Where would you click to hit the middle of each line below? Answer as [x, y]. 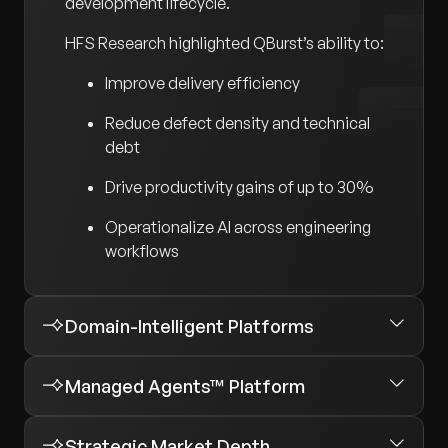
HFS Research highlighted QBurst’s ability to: [224, 43]
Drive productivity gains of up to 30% [239, 187]
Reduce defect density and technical [237, 123]
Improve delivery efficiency [202, 83]
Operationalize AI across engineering [238, 227]
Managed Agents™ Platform [185, 386]
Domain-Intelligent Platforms [189, 326]
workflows [142, 251]
